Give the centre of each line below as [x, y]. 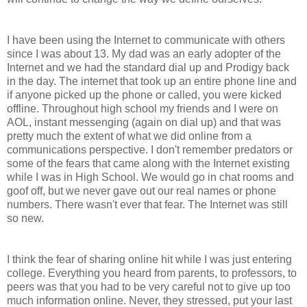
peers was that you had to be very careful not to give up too [149, 286]
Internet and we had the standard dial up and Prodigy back [148, 67]
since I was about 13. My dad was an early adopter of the [144, 53]
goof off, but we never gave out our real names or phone [142, 191]
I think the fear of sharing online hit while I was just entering [149, 259]
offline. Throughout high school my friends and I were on [143, 108]
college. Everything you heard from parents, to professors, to [152, 273]
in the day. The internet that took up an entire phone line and [152, 81]
